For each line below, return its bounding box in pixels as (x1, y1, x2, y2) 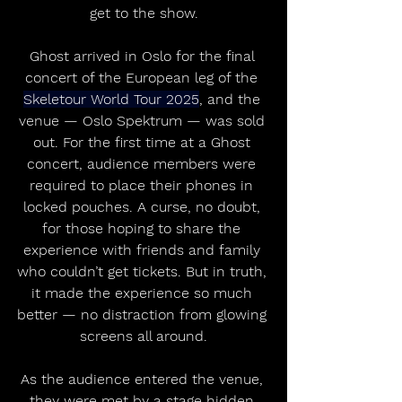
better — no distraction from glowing (16, 306, 271, 324)
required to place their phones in (30, 177, 258, 195)
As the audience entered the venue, (20, 371, 267, 389)
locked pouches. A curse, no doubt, (22, 198, 265, 216)
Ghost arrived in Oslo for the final (29, 48, 258, 66)
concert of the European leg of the (25, 69, 262, 87)
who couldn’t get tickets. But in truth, (16, 263, 271, 281)
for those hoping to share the (42, 220, 245, 238)
